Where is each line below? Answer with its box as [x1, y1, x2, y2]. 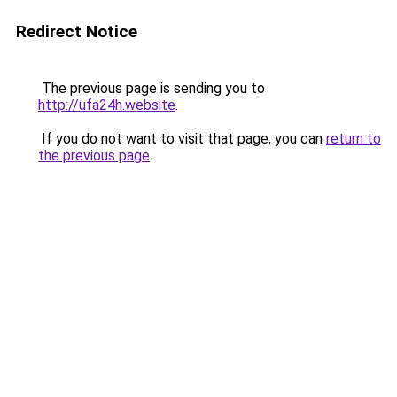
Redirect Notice [16, 21, 137, 42]
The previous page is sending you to [38, 80, 265, 97]
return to [326, 130, 381, 147]
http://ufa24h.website [38, 97, 175, 113]
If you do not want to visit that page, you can [38, 130, 326, 147]
